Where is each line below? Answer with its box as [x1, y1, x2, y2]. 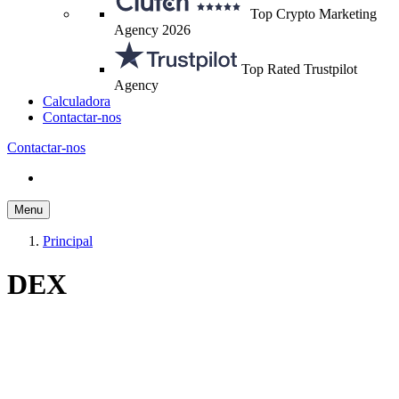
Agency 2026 [114, 22, 191, 37]
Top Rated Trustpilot [241, 61, 357, 77]
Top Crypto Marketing [250, 6, 377, 21]
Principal [43, 233, 93, 248]
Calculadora [43, 94, 110, 109]
